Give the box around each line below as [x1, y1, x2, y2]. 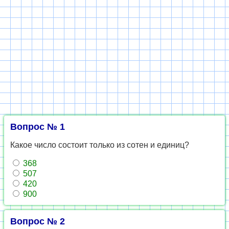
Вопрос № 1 [10, 122, 65, 132]
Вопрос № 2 [10, 216, 65, 226]
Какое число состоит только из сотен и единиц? [10, 141, 189, 149]
